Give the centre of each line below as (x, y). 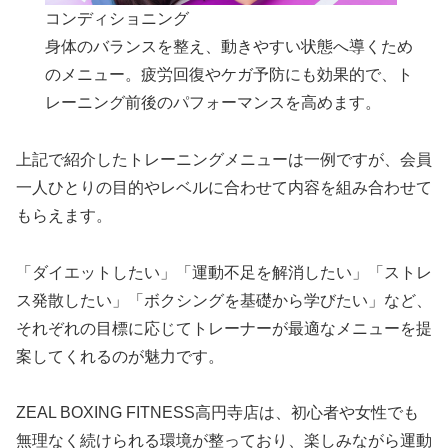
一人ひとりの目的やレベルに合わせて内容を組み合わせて (224, 187)
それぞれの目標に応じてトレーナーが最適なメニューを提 (224, 328)
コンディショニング (117, 19)
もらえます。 (64, 215)
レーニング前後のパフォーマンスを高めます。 (213, 103)
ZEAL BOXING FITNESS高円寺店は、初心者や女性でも (217, 413)
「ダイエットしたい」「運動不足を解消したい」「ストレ (224, 272)
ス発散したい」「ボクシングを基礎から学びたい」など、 (224, 300)
